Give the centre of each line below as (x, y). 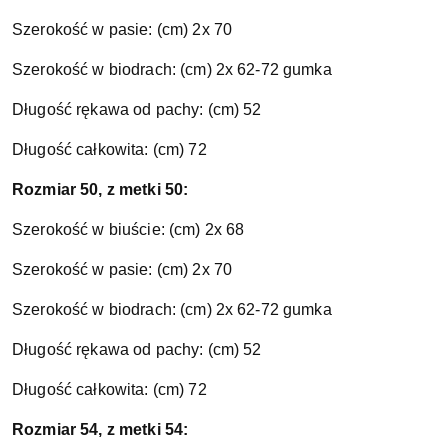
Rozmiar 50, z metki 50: (100, 190)
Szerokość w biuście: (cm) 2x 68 (128, 230)
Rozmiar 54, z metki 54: (100, 430)
